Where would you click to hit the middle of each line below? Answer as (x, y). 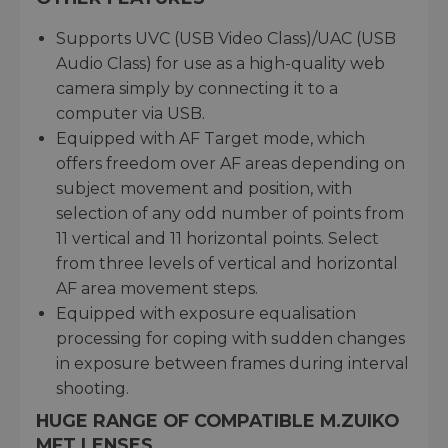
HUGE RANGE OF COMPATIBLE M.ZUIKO (217, 420)
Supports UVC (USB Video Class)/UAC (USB (226, 38)
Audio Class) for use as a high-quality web (220, 63)
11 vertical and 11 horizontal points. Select (217, 238)
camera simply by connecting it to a (197, 88)
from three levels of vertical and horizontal (227, 263)
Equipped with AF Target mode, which (210, 138)
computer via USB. (130, 113)
